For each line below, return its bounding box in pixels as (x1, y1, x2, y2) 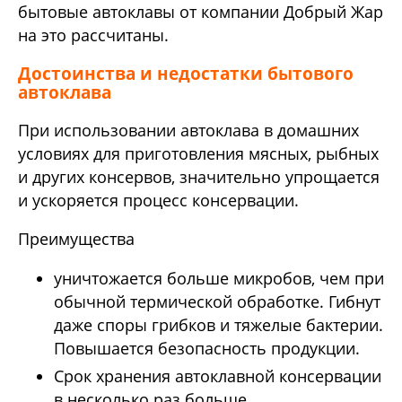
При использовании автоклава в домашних (18, 118, 359, 141)
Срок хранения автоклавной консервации (54, 365, 381, 388)
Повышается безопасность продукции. (54, 336, 360, 359)
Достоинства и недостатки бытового (18, 62, 354, 85)
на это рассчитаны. (18, 24, 169, 47)
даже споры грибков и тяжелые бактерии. (54, 313, 383, 336)
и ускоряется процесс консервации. (18, 188, 299, 211)
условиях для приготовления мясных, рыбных (18, 142, 379, 164)
